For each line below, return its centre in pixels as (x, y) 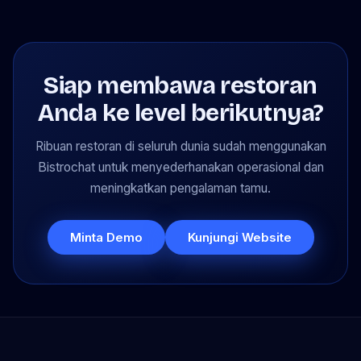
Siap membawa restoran (180, 85)
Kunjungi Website (239, 237)
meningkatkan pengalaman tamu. (180, 188)
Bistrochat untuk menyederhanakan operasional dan (180, 167)
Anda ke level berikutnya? (180, 112)
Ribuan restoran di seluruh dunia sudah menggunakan (180, 146)
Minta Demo (106, 237)
